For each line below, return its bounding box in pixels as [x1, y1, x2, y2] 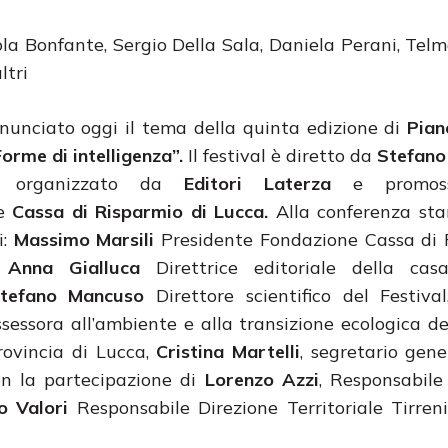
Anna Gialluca [8, 255, 140, 279]
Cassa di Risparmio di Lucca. [12, 199, 269, 223]
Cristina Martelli [156, 339, 300, 363]
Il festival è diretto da [183, 143, 377, 167]
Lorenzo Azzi [204, 367, 319, 391]
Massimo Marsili [13, 227, 155, 251]
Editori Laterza [184, 171, 331, 195]
